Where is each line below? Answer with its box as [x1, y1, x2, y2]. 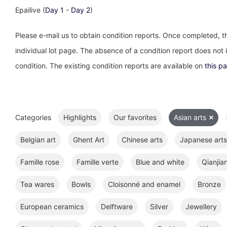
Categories [15, 113, 51, 122]
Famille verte [77, 158, 119, 166]
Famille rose [20, 158, 59, 166]
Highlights [63, 113, 96, 122]
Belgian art [20, 135, 56, 144]
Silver [150, 202, 168, 211]
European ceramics [20, 202, 84, 211]
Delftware [101, 202, 133, 211]
